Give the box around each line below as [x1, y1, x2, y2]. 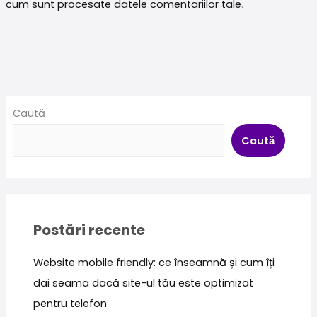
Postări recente [33, 220, 146, 241]
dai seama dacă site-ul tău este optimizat [33, 276, 254, 291]
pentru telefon [33, 296, 108, 311]
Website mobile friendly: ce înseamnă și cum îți [33, 255, 275, 270]
